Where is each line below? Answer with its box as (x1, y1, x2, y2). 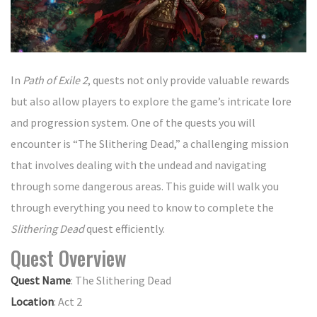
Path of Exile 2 (23, 73, 88, 88)
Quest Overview (11, 243, 127, 273)
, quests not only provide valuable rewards (88, 73, 289, 88)
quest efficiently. (84, 221, 165, 236)
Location (11, 294, 54, 309)
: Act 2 (54, 294, 82, 309)
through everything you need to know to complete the (11, 200, 274, 215)
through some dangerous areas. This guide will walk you (11, 179, 279, 194)
